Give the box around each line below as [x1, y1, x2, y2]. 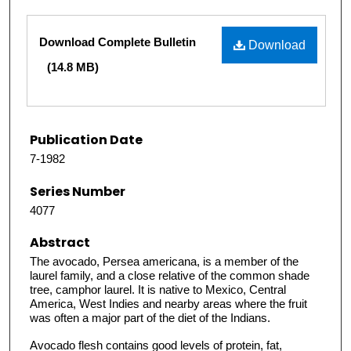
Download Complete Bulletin [39, 35, 196, 49]
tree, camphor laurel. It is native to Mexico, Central [30, 282, 286, 296]
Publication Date [30, 131, 143, 150]
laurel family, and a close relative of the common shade [30, 268, 309, 282]
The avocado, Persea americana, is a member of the [30, 254, 299, 268]
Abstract [30, 233, 90, 251]
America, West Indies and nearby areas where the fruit [30, 296, 307, 310]
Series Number [30, 182, 125, 201]
